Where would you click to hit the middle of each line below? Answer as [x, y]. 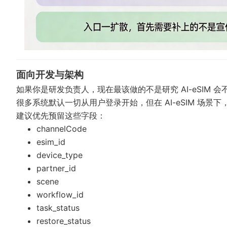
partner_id [56, 168]
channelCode [62, 129]
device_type [60, 155]
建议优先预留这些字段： [61, 116]
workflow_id [60, 195]
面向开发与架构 [50, 75]
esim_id [51, 142]
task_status [58, 208]
